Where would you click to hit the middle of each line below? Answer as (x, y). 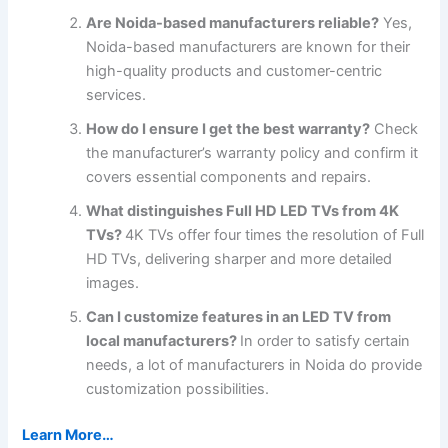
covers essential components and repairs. (229, 177)
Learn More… (68, 435)
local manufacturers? (163, 341)
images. (113, 283)
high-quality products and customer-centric (234, 71)
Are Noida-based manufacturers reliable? (233, 23)
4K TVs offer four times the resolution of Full (275, 235)
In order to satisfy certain (325, 341)
